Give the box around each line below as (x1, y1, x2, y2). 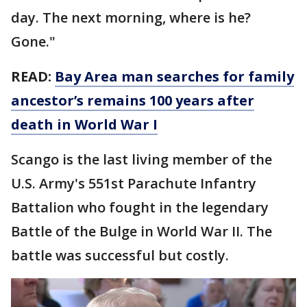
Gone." (11, 32, 56, 51)
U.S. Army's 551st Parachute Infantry (11, 173, 256, 193)
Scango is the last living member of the (11, 149, 272, 169)
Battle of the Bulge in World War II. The (11, 221, 272, 241)
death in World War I (11, 114, 158, 134)
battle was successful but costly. (11, 245, 229, 265)
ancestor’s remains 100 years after (11, 90, 254, 110)
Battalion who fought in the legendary (11, 197, 269, 217)
